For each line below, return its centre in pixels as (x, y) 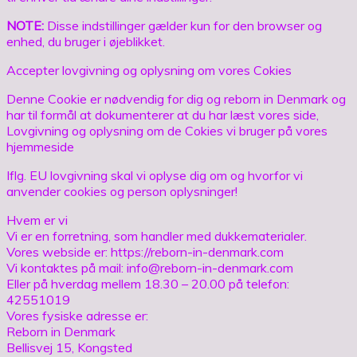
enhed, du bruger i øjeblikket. (86, 41)
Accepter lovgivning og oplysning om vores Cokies (149, 70)
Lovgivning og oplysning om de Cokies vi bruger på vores (167, 130)
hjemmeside (40, 146)
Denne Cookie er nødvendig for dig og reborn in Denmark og (176, 98)
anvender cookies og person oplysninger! (122, 191)
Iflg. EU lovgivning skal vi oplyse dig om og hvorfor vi (155, 175)
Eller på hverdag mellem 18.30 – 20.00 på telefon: (148, 283)
